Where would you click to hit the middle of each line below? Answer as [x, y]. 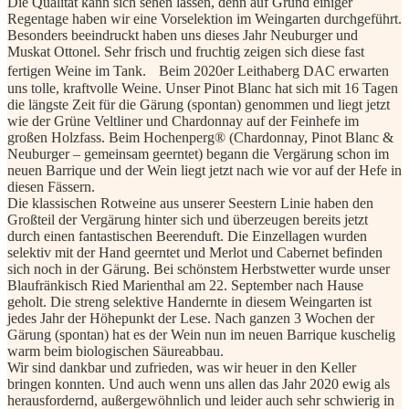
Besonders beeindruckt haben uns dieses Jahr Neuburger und [183, 35]
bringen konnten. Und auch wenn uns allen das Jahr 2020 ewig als [199, 383]
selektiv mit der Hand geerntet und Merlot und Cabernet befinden [195, 252]
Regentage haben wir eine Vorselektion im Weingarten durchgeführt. [204, 18]
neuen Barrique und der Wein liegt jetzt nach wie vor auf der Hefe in [204, 170]
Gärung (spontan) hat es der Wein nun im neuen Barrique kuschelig [201, 334]
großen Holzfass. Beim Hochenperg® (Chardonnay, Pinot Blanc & [200, 137]
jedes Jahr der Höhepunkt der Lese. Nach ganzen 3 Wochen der [191, 318]
